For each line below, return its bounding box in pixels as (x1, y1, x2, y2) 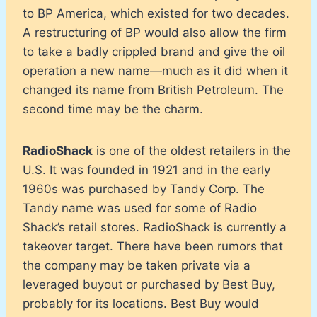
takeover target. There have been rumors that (23, 238, 283, 253)
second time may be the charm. (23, 101, 203, 116)
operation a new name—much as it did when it (23, 63, 288, 78)
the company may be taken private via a (23, 258, 250, 272)
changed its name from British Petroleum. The (23, 82, 284, 97)
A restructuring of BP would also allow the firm (23, 25, 287, 40)
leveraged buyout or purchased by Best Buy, (23, 277, 275, 292)
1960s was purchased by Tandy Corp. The (23, 181, 265, 196)
